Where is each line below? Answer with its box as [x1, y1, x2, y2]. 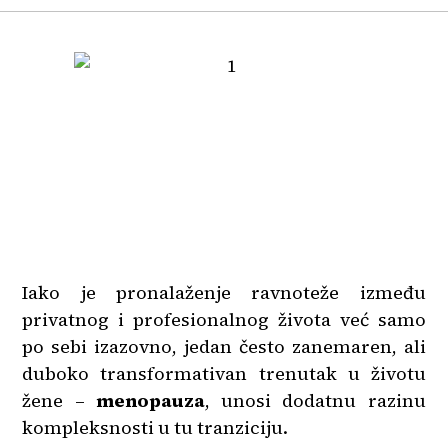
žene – [22, 388, 96, 413]
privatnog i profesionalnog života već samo [22, 307, 426, 332]
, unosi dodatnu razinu [204, 388, 426, 413]
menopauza [95, 388, 205, 413]
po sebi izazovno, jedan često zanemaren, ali [22, 334, 426, 359]
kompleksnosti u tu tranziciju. [22, 415, 289, 440]
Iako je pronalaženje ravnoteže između [22, 280, 426, 305]
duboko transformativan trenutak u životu [22, 361, 426, 386]
